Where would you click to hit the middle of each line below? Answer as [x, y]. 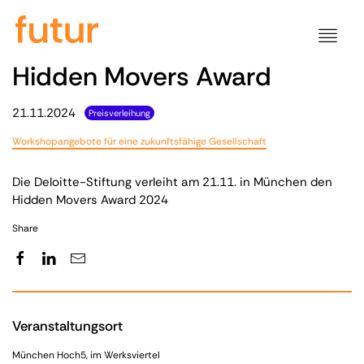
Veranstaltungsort [67, 326]
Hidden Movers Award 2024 [90, 200]
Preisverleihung [120, 113]
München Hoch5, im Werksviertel [86, 355]
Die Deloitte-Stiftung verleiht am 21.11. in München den [172, 182]
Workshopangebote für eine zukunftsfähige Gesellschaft [139, 141]
